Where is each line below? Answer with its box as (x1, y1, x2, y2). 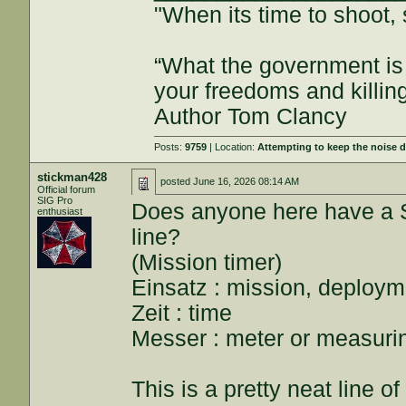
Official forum (37, 184, 96, 195)
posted (160, 176, 194, 187)
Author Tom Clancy (154, 104, 348, 129)
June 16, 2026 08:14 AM (193, 176, 300, 187)
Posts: (154, 141, 186, 152)
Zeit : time (131, 301, 233, 325)
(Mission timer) (131, 250, 283, 275)
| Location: (207, 141, 258, 152)
